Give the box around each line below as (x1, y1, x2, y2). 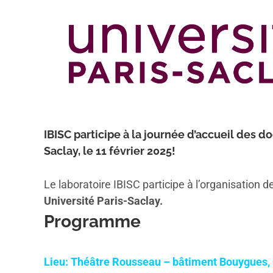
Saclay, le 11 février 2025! (44, 144, 175, 157)
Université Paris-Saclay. (44, 194, 163, 207)
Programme (44, 211, 141, 232)
